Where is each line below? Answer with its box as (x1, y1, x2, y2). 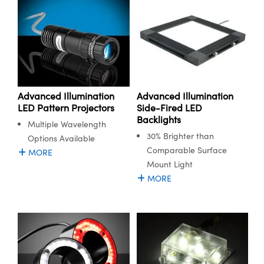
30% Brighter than (146, 130, 214, 142)
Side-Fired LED (136, 101, 202, 114)
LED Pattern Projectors (18, 101, 114, 114)
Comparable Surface (146, 144, 227, 156)
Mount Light (146, 159, 193, 170)
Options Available (28, 133, 95, 144)
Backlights (136, 113, 181, 126)
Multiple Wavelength (28, 118, 106, 130)
